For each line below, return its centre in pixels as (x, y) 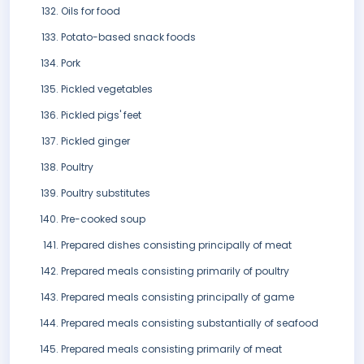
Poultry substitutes (106, 193)
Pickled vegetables (107, 89)
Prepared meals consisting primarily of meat (171, 349)
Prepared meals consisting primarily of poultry (175, 271)
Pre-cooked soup (103, 219)
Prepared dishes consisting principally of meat (176, 245)
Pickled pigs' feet (101, 115)
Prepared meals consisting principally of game (178, 297)
